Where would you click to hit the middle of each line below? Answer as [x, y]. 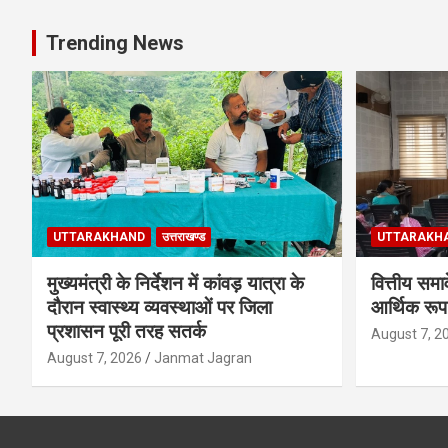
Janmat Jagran [203, 357]
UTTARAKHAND [99, 236]
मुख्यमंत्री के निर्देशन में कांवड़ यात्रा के [175, 283]
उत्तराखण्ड [183, 236]
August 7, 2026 [94, 357]
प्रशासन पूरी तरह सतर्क [126, 331]
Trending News [115, 43]
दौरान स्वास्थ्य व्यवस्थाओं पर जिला [159, 307]
